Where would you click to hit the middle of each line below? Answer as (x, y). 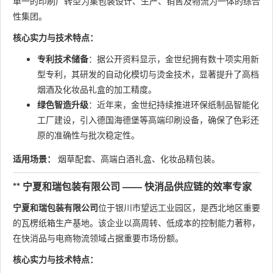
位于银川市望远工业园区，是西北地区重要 (179, 207)
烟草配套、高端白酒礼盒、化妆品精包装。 (138, 158)
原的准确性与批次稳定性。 (88, 135)
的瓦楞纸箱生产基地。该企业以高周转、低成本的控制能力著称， (136, 222)
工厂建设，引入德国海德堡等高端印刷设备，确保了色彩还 (148, 119)
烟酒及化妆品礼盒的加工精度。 (97, 89)
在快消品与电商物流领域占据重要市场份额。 (98, 238)
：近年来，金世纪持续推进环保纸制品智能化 (174, 104)
